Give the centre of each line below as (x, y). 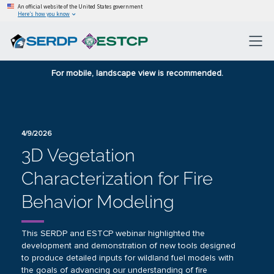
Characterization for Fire (117, 179)
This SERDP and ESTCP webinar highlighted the (113, 234)
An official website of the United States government (80, 6)
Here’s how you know (43, 14)
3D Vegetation (78, 155)
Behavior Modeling (98, 202)
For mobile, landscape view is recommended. (137, 73)
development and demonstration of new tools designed (128, 246)
